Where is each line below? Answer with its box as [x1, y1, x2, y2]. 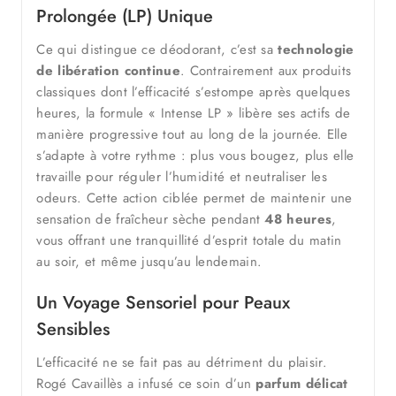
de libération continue [36, 60, 180, 80]
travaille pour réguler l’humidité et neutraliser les [36, 166, 327, 187]
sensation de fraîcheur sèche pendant [36, 209, 265, 229]
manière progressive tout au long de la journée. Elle [36, 124, 347, 144]
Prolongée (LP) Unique [36, 3, 214, 29]
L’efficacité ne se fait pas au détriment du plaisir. [36, 352, 327, 372]
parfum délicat [255, 373, 348, 393]
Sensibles [36, 316, 110, 342]
